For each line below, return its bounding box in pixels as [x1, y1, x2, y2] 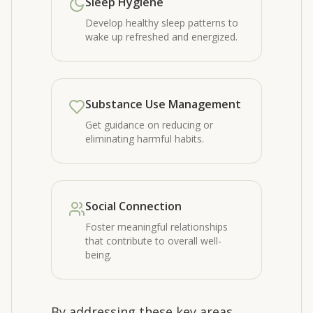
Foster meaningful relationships [85, 220, 228, 233]
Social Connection [85, 198, 182, 214]
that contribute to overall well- [85, 234, 221, 247]
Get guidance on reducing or [85, 118, 213, 131]
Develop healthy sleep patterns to [85, 16, 238, 29]
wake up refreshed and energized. [85, 30, 238, 43]
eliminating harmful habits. [85, 132, 204, 145]
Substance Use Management [85, 96, 241, 112]
